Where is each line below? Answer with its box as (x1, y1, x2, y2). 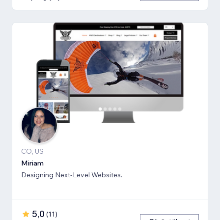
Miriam (21, 158, 44, 167)
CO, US (21, 146, 44, 156)
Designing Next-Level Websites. (21, 170, 122, 179)
